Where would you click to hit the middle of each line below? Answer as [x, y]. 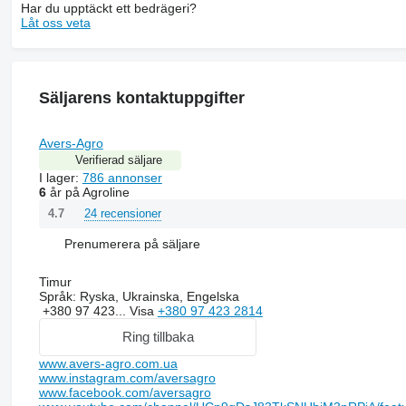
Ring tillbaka [159, 337]
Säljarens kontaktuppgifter [141, 97]
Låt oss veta [55, 22]
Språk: [57, 296]
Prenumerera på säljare [132, 244]
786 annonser [122, 177]
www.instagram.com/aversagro [127, 377]
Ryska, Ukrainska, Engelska [157, 296]
